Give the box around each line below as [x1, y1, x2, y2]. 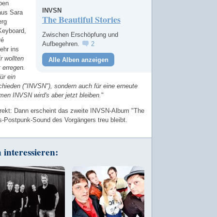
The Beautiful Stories [42, 13, 121, 26]
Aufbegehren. [42, 40, 81, 47]
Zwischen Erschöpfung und [42, 31, 118, 38]
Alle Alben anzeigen [48, 56, 108, 63]
